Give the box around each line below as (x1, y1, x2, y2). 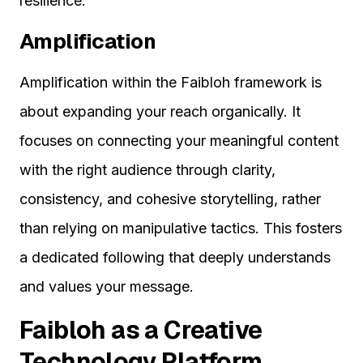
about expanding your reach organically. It (19, 103, 301, 121)
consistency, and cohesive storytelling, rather (19, 190, 321, 208)
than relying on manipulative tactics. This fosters (19, 220, 342, 237)
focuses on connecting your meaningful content (19, 132, 339, 150)
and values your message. (19, 278, 194, 296)
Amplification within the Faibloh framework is (19, 74, 322, 92)
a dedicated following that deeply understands (19, 249, 331, 267)
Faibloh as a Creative (19, 314, 263, 347)
